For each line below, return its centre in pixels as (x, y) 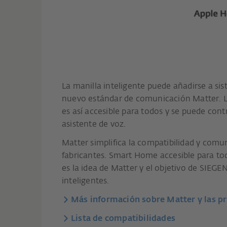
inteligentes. (87, 181)
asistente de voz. (94, 124)
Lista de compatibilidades (123, 219)
